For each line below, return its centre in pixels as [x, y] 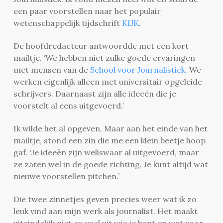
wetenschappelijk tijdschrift [67, 23]
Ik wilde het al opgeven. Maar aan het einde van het [110, 128]
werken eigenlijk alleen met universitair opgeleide [108, 81]
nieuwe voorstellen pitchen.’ [66, 176]
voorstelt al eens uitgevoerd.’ [68, 105]
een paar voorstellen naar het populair [87, 11]
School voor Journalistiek [137, 69]
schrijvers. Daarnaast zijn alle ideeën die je [95, 93]
